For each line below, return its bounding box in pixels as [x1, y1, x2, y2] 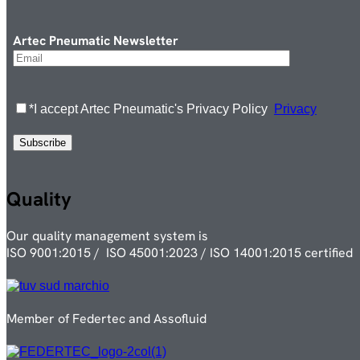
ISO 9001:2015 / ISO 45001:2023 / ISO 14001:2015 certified [6, 244, 356, 262]
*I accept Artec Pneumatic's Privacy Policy [29, 102, 268, 117]
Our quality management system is [6, 227, 208, 245]
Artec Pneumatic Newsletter [13, 32, 178, 50]
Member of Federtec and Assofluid [6, 310, 207, 328]
